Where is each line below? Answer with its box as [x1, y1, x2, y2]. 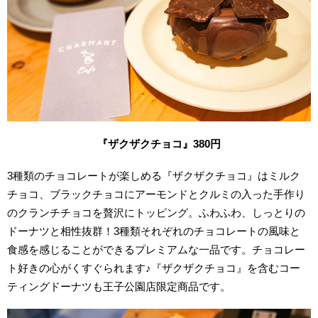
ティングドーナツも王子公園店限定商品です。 [7, 280, 231, 292]
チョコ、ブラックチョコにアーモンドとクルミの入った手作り [7, 187, 306, 200]
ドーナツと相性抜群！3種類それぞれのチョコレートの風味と [7, 224, 301, 237]
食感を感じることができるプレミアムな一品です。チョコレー [7, 243, 306, 256]
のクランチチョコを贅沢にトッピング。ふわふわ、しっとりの [7, 206, 306, 219]
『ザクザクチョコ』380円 [97, 137, 221, 150]
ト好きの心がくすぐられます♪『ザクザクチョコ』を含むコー [7, 261, 301, 274]
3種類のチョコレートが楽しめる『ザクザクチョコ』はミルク [7, 169, 301, 182]
